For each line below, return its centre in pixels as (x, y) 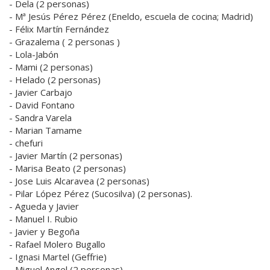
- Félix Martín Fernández (59, 29)
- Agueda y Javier (44, 206)
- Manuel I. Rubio (43, 219)
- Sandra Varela (40, 118)
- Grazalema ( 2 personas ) (64, 42)
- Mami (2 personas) (51, 67)
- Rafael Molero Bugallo (57, 244)
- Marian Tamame (46, 130)
